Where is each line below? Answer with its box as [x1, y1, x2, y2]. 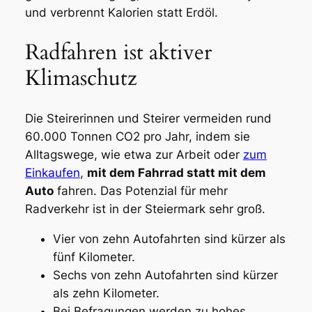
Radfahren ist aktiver [24, 38, 212, 68]
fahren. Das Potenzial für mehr [53, 183, 228, 198]
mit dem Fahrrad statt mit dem [86, 165, 266, 180]
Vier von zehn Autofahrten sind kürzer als [52, 231, 286, 246]
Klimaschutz [24, 63, 137, 93]
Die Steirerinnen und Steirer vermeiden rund [24, 111, 272, 125]
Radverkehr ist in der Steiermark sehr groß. [24, 201, 265, 216]
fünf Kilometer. [52, 249, 135, 264]
